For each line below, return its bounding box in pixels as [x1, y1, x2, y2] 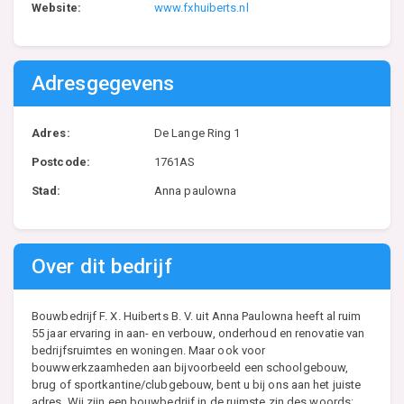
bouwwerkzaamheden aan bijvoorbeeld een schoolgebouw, [32, 361, 349, 374]
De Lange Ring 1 [153, 126, 241, 140]
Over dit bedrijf [32, 254, 172, 279]
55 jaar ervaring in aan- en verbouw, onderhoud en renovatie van [32, 326, 365, 340]
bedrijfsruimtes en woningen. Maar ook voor [32, 344, 266, 357]
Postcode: [32, 155, 90, 169]
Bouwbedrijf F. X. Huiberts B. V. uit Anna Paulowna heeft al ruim [32, 309, 362, 323]
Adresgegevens [32, 71, 175, 96]
